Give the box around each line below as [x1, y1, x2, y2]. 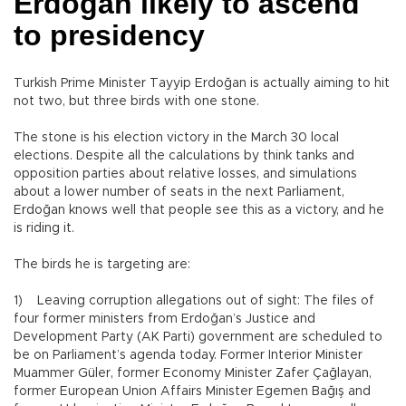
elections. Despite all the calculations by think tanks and [14, 150, 354, 163]
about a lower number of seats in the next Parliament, [14, 186, 344, 199]
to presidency [14, 19, 205, 53]
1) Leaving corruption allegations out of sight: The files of [14, 295, 374, 308]
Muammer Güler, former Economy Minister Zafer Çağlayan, [14, 367, 372, 381]
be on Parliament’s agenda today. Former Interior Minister [14, 349, 362, 362]
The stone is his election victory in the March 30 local [14, 131, 339, 145]
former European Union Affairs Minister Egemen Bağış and [14, 385, 371, 399]
